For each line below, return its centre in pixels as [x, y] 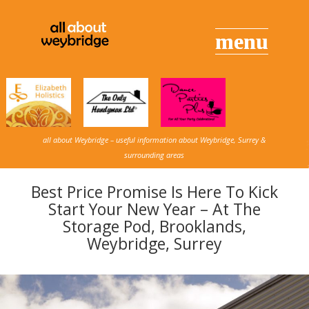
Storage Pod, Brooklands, [154, 226]
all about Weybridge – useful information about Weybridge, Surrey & [154, 139]
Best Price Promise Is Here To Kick [154, 191]
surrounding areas [154, 154]
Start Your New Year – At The [154, 209]
